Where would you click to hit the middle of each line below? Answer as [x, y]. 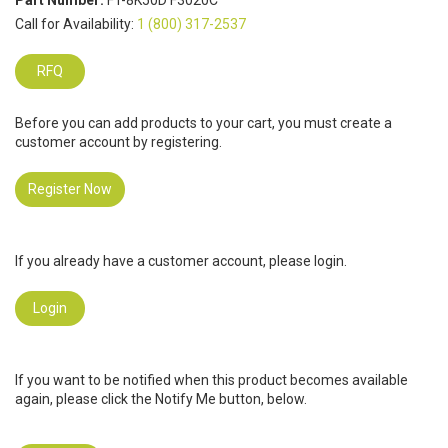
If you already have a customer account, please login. [181, 261]
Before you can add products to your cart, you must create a [203, 123]
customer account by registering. [118, 142]
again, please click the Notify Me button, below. [161, 399]
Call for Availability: [76, 24]
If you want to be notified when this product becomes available [211, 380]
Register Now [70, 189]
